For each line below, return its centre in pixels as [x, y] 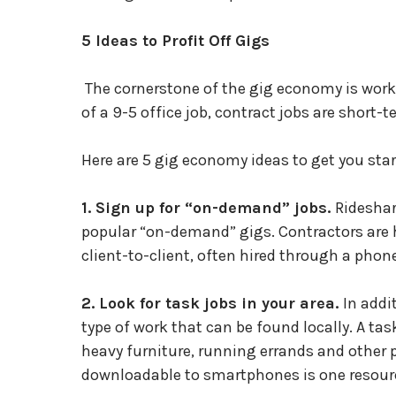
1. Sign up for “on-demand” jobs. [208, 208]
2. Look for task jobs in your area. [212, 303]
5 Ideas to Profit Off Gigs [175, 41]
